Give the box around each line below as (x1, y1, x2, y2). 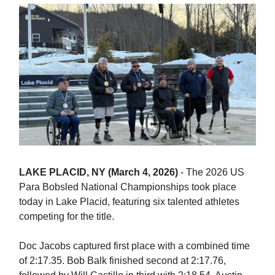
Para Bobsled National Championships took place (19, 182, 236, 193)
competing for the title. (19, 211, 114, 222)
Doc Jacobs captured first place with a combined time (19, 241, 250, 252)
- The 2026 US (180, 167, 244, 178)
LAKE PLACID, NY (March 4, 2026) (19, 167, 180, 178)
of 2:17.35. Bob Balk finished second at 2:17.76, (19, 255, 226, 266)
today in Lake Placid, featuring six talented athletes (19, 196, 239, 207)
